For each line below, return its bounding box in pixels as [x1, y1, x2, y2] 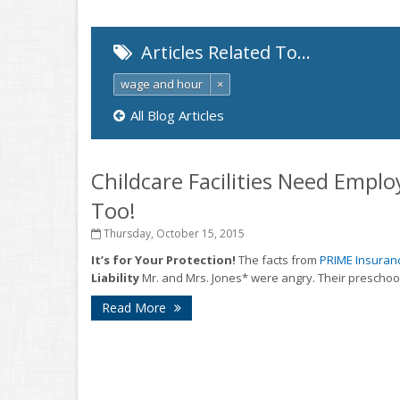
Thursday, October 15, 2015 [101, 226, 245, 241]
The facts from [236, 252, 320, 268]
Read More [102, 299, 170, 316]
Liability [91, 270, 139, 286]
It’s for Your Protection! [91, 252, 236, 268]
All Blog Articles [130, 106, 224, 124]
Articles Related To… [137, 40, 311, 64]
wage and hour [121, 76, 203, 92]
